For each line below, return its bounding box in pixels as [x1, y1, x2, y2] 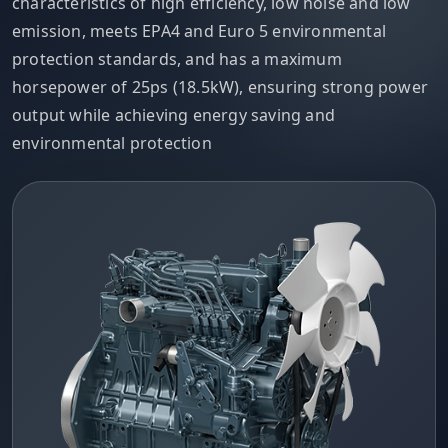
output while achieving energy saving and [12, 103, 336, 126]
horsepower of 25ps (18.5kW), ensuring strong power [12, 75, 429, 98]
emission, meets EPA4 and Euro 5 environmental [12, 19, 387, 42]
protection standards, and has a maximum [12, 47, 342, 70]
